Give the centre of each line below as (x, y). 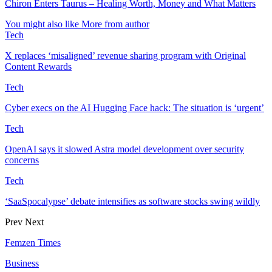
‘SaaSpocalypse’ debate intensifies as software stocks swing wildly (132, 201)
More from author (115, 24)
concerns (22, 160)
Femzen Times (33, 242)
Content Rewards (38, 66)
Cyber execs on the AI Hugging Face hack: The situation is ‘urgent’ (134, 107)
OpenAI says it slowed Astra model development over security (124, 149)
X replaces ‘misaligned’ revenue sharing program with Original (125, 55)
